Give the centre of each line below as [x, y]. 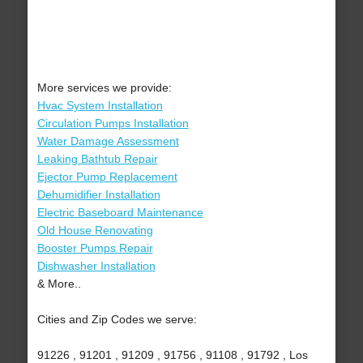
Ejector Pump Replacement [107, 177]
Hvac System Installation [100, 106]
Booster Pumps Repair [95, 248]
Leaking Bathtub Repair [97, 159]
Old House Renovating [95, 231]
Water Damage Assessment [108, 141]
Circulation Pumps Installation [113, 124]
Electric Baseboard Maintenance [120, 213]
